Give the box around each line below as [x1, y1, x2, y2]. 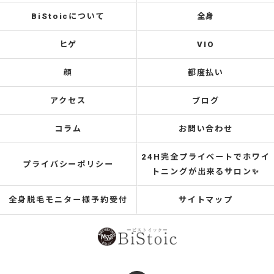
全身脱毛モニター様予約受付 [9, 195, 128, 204]
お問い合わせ [178, 124, 234, 133]
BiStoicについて [31, 12, 106, 21]
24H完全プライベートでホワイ [141, 152, 271, 161]
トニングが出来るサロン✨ [151, 167, 261, 176]
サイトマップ [178, 195, 234, 204]
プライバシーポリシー [22, 160, 114, 169]
